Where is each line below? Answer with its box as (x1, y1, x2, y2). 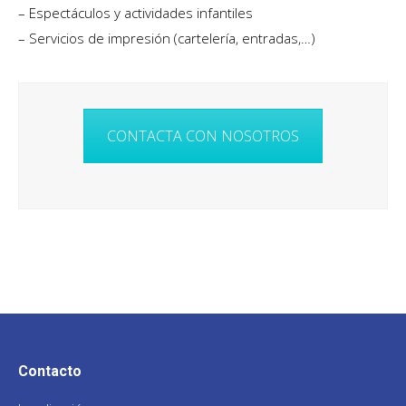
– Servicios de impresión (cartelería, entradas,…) (18, 29, 315, 47)
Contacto (18, 362, 82, 380)
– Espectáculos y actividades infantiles (18, 4, 253, 22)
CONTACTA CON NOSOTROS (107, 126, 299, 146)
